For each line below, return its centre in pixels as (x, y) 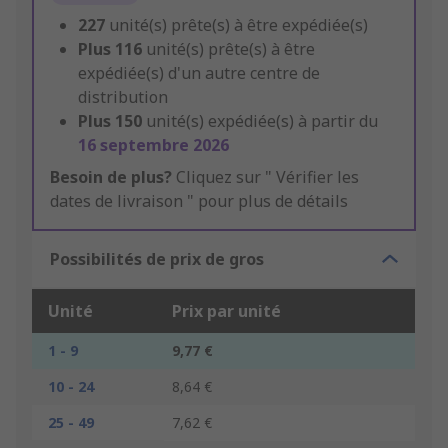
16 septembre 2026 (153, 145)
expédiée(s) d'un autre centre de (199, 73)
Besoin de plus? (111, 177)
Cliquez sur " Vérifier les (265, 177)
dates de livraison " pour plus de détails (199, 201)
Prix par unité (226, 311)
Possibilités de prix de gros (157, 259)
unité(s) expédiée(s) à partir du (262, 121)
